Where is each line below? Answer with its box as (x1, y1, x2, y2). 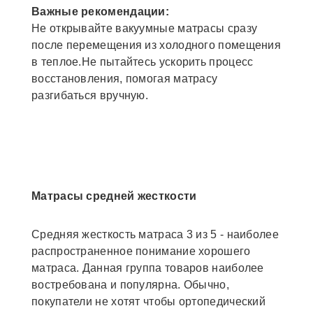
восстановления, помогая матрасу (31, 73, 218, 85)
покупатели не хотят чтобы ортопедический (31, 296, 265, 308)
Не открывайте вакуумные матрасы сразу (31, 22, 258, 35)
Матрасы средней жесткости (31, 190, 197, 203)
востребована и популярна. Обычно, (31, 279, 229, 291)
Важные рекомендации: (31, 6, 169, 18)
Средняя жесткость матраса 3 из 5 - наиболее (31, 228, 279, 241)
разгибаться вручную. (31, 89, 149, 102)
